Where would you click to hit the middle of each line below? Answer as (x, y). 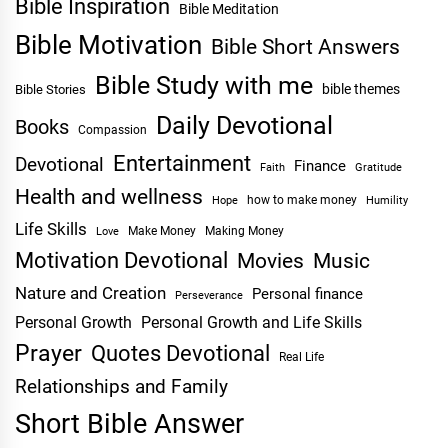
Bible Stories (50, 90)
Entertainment (182, 163)
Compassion (112, 130)
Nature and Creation (90, 293)
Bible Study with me (204, 86)
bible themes (361, 90)
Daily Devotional (244, 126)
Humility (387, 201)
